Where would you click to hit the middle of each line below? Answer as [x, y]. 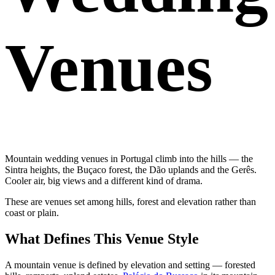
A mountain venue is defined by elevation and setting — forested [130, 265]
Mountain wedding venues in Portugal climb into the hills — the [129, 159]
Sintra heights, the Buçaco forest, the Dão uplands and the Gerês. [131, 170]
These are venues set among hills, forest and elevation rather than [130, 202]
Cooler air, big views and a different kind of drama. [104, 181]
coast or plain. [32, 213]
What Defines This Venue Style [102, 238]
